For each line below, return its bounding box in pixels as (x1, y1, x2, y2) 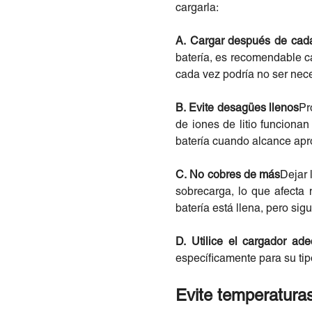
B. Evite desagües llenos (175, 103, 299, 114)
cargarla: (175, 3, 219, 13)
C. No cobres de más (175, 170, 280, 180)
